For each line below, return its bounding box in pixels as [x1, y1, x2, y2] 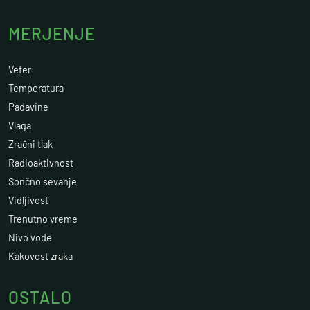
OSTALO [8, 287, 72, 307]
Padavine [8, 101, 48, 113]
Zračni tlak [8, 138, 53, 150]
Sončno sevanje [8, 176, 77, 188]
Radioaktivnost [8, 157, 73, 169]
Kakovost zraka [8, 250, 73, 262]
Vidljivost [8, 194, 48, 206]
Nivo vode [8, 232, 52, 244]
